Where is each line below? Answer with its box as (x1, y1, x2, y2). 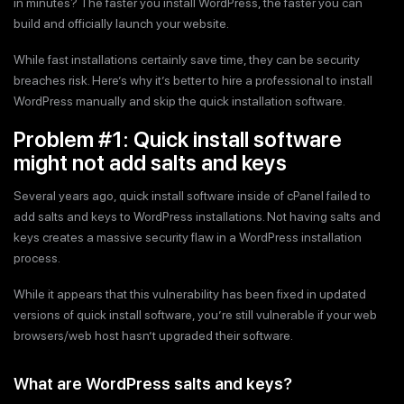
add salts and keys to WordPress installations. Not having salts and (14, 208, 381, 224)
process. (14, 250, 60, 265)
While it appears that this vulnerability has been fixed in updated (14, 287, 366, 302)
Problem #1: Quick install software (14, 125, 342, 152)
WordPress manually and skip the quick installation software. (14, 94, 345, 109)
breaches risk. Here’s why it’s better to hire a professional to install (14, 73, 372, 88)
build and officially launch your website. (14, 15, 229, 31)
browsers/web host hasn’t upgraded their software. (14, 328, 293, 344)
